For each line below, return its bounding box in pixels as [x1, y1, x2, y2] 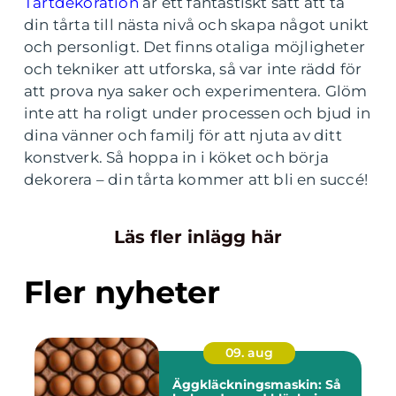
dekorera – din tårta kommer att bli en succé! [24, 171, 369, 188]
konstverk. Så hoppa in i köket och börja [24, 148, 330, 166]
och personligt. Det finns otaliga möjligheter [24, 38, 366, 56]
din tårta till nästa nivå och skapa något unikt [24, 16, 369, 34]
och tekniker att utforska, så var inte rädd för [24, 60, 362, 78]
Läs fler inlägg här [114, 226, 282, 247]
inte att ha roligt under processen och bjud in [24, 104, 371, 122]
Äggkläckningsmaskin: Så [172, 377, 341, 392]
